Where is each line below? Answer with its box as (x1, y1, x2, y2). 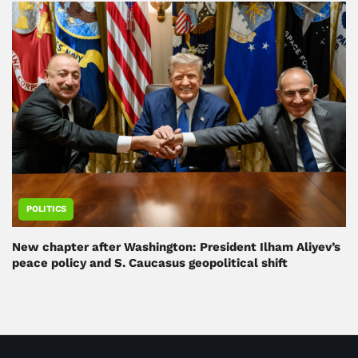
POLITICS (26, 203, 66, 214)
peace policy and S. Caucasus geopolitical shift (12, 255, 288, 270)
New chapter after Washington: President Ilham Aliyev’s (12, 239, 340, 254)
